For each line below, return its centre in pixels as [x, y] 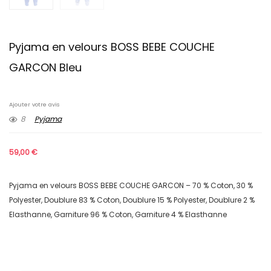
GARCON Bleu [45, 68]
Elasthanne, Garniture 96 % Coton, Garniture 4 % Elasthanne [118, 215]
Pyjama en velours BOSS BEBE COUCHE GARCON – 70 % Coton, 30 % [131, 186]
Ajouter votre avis [34, 105]
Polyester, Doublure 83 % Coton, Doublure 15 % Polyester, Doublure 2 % [132, 200]
